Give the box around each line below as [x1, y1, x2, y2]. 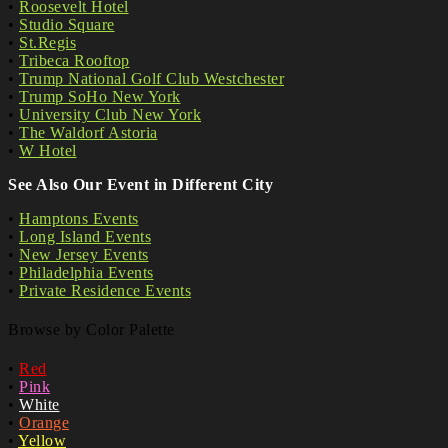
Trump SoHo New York [19, 87, 181, 105]
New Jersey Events [19, 245, 149, 263]
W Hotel [19, 141, 77, 159]
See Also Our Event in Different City [8, 175, 273, 193]
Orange [19, 414, 69, 432]
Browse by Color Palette [8, 321, 175, 339]
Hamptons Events [19, 209, 139, 227]
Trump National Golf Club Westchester [19, 69, 284, 87]
